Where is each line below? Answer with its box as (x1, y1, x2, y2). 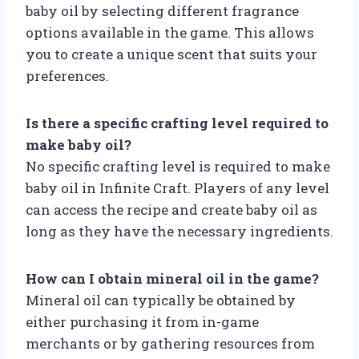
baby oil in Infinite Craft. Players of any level (26, 178, 329, 197)
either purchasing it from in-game (26, 312, 259, 331)
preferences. (26, 66, 109, 85)
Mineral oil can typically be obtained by (26, 290, 296, 309)
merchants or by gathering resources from (26, 333, 315, 353)
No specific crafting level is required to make (26, 156, 330, 175)
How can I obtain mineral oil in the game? (26, 268, 319, 288)
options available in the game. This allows (26, 22, 314, 42)
